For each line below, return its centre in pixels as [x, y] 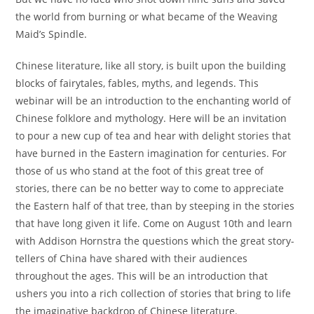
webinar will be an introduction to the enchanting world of [153, 100]
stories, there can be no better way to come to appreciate [150, 188]
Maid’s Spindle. [52, 34]
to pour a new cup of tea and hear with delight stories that [153, 135]
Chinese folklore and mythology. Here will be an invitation [151, 118]
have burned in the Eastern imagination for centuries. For [151, 153]
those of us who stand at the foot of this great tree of [140, 170]
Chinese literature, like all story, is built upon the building [151, 65]
